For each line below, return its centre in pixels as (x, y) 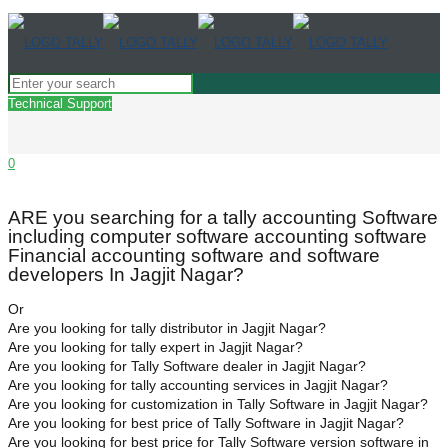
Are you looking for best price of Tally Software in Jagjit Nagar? (206, 422)
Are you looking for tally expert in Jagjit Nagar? (155, 346)
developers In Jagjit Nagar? (126, 274)
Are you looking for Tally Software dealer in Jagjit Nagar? (187, 365)
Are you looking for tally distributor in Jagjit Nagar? (167, 327)
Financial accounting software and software (194, 255)
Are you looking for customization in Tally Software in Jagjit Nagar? (218, 403)
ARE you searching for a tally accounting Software (223, 217)
